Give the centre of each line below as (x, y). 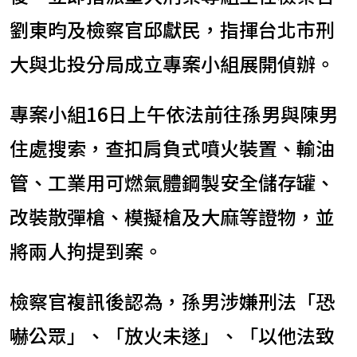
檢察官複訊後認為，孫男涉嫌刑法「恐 (172, 301)
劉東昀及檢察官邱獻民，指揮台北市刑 (172, 29)
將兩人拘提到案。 (86, 251)
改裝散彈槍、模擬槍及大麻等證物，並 (172, 217)
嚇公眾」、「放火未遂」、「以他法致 (172, 335)
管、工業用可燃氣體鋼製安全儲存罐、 (172, 182)
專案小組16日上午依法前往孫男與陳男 (174, 114)
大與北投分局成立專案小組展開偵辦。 (172, 64)
